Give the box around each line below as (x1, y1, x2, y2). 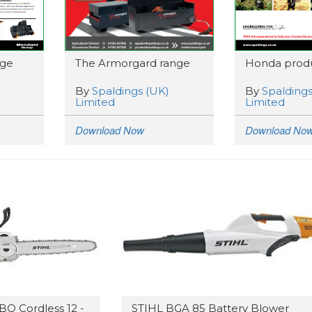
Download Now (75, 123, 144, 137)
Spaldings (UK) (91, 84, 169, 97)
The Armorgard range (75, 56, 190, 70)
